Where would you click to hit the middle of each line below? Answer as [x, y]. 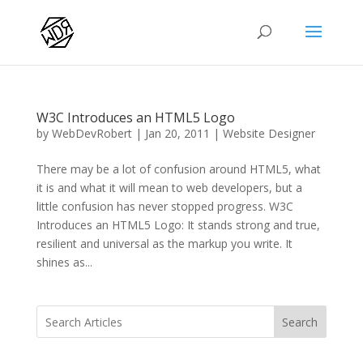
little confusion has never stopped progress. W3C [164, 206]
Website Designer [269, 133]
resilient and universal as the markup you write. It [164, 243]
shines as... [64, 262]
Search [300, 322]
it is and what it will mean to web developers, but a [169, 188]
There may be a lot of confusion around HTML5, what [178, 169]
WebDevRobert [92, 133]
